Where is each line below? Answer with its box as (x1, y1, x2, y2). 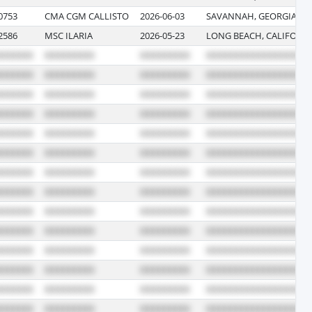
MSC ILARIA (45, 29, 93, 42)
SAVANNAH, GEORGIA (206, 9, 297, 22)
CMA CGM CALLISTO (45, 9, 129, 22)
